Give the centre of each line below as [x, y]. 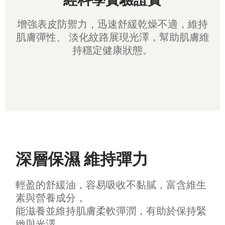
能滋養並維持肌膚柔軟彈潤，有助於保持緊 [111, 212]
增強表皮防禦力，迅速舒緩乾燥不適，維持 [113, 24]
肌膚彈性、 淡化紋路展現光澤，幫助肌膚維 [113, 37]
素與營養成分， [51, 199]
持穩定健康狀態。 [113, 50]
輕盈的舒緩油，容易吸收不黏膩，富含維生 [111, 186]
